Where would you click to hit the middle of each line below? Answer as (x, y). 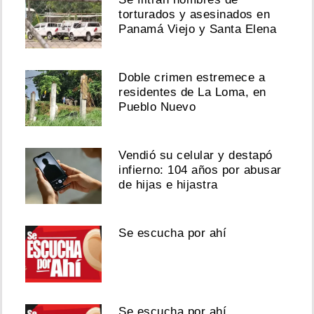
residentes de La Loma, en (192, 92)
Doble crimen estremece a (192, 77)
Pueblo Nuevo (157, 107)
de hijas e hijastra (168, 185)
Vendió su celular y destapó (196, 156)
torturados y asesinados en (194, 14)
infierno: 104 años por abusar (200, 170)
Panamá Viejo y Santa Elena (198, 29)
